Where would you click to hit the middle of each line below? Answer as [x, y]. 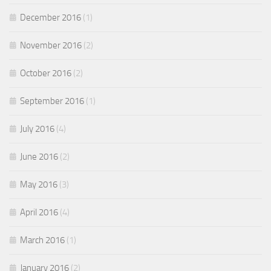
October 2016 [46, 73]
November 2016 [51, 46]
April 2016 [39, 213]
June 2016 [39, 157]
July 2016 [37, 129]
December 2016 [51, 18]
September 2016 [52, 101]
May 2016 [39, 185]
